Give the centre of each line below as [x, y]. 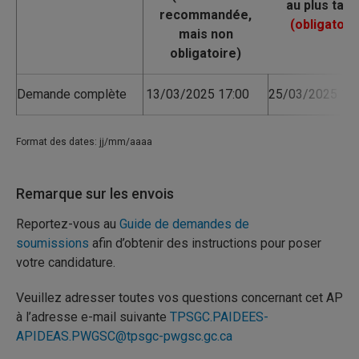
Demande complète [72, 94]
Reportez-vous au [68, 224]
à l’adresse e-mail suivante [93, 317]
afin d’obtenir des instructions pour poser [205, 243]
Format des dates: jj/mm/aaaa [84, 142]
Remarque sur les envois [95, 194]
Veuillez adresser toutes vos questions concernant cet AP [179, 298]
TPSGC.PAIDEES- [219, 317]
